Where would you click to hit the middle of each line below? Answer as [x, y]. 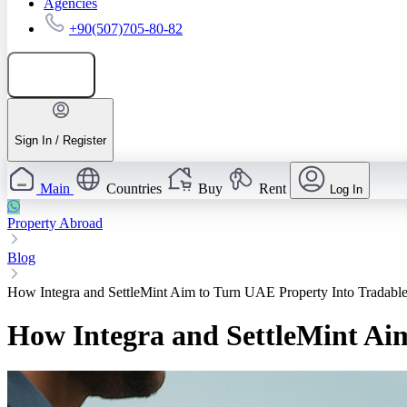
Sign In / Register [60, 140]
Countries [134, 189]
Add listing [60, 74]
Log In [346, 190]
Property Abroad [55, 223]
